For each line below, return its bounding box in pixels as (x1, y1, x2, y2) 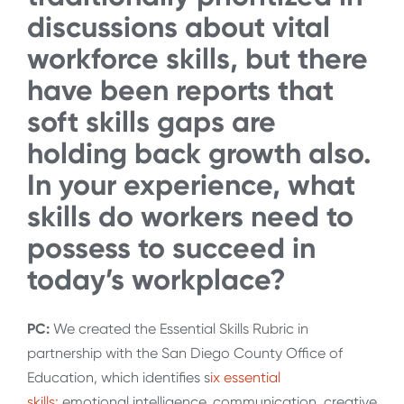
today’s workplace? (27, 262, 286, 298)
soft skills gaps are (27, 105, 276, 140)
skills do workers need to (27, 199, 353, 234)
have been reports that (27, 73, 334, 108)
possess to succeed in (27, 231, 316, 266)
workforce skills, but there (27, 41, 368, 77)
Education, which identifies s (27, 368, 210, 386)
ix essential (210, 368, 280, 386)
